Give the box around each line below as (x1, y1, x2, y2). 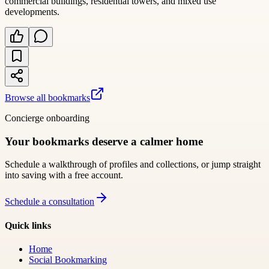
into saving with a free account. (5, 170, 123, 181)
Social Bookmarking (29, 254, 107, 265)
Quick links (5, 220, 51, 231)
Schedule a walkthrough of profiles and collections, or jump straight (5, 159, 261, 170)
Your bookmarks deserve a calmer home (5, 134, 203, 148)
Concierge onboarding (5, 112, 89, 123)
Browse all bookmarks (5, 92, 90, 103)
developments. (5, 6, 59, 17)
